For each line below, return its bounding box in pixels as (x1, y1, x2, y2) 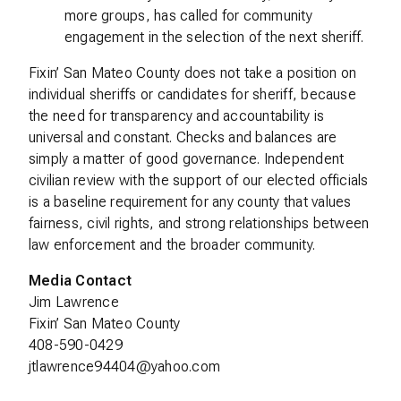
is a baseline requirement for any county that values (29, 193, 352, 210)
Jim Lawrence (29, 294, 119, 311)
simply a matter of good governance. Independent (29, 150, 345, 167)
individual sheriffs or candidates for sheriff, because (29, 86, 356, 103)
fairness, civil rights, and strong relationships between (29, 215, 370, 232)
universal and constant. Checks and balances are (29, 129, 337, 146)
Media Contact (29, 272, 132, 289)
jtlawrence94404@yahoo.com (29, 358, 220, 375)
